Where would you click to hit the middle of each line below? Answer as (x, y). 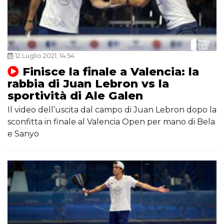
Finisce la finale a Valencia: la (111, 72)
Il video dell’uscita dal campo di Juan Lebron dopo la (112, 110)
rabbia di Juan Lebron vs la (88, 84)
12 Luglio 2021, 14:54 (45, 56)
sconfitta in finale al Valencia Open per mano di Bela (111, 122)
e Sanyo (23, 134)
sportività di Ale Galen (75, 96)
